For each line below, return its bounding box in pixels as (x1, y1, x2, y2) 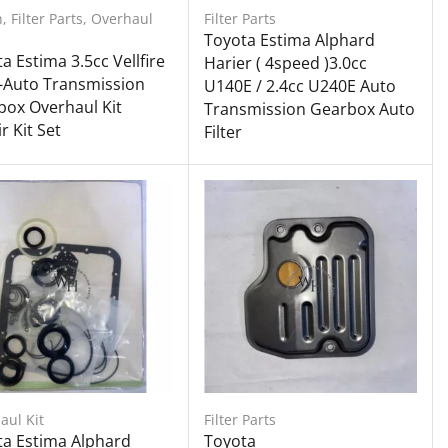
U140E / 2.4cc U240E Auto (203, 74, 396, 97)
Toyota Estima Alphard (203, 28, 375, 51)
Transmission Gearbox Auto (203, 97, 415, 120)
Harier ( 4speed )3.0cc (203, 51, 367, 74)
